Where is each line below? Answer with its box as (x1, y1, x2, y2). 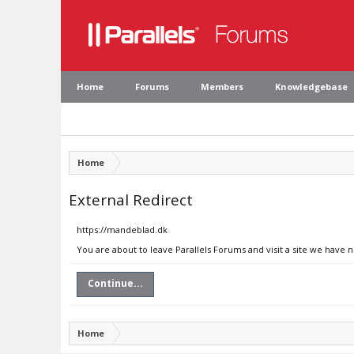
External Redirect (69, 190, 193, 209)
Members (201, 81, 243, 92)
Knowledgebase (275, 81, 348, 92)
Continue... (88, 277, 143, 290)
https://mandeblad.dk (77, 224, 168, 235)
